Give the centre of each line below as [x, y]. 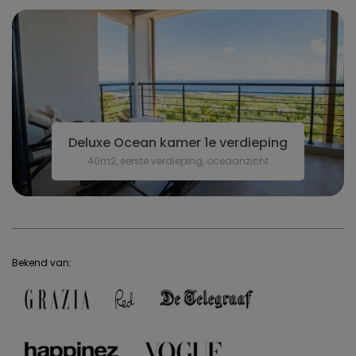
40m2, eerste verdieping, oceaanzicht [178, 161]
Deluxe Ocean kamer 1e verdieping [178, 143]
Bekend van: [42, 263]
